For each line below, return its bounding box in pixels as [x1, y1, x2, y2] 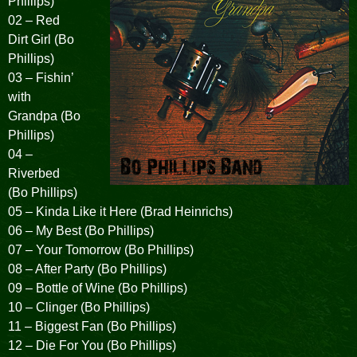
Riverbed [8, 167, 60, 181]
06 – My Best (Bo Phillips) [8, 224, 154, 238]
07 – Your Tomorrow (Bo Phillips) [8, 243, 194, 257]
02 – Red [8, 14, 60, 28]
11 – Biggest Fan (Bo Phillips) [8, 320, 176, 334]
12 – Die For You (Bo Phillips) [8, 339, 176, 353]
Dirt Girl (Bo [8, 33, 74, 47]
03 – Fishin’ [8, 71, 73, 85]
